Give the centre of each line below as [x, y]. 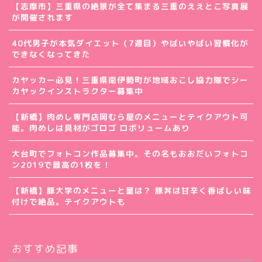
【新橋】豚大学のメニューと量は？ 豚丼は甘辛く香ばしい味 [132, 190]
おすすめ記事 [45, 248]
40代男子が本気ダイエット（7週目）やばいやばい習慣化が [130, 43]
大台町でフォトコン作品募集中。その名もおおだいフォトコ [130, 153]
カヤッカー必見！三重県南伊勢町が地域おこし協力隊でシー [130, 80]
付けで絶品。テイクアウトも [69, 201]
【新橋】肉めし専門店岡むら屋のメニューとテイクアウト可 [130, 116]
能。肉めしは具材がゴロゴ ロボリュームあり [101, 127]
